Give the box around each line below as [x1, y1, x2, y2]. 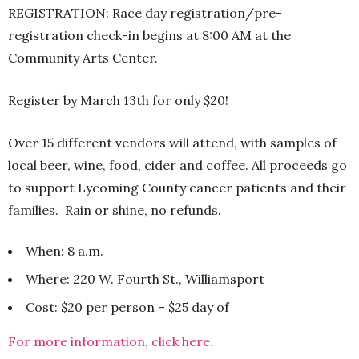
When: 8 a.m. [26, 242, 103, 259]
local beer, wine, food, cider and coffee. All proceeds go [8, 156, 347, 173]
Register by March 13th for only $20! [8, 91, 228, 108]
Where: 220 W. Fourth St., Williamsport [26, 270, 264, 287]
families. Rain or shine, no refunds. [8, 201, 221, 218]
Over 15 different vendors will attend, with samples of [8, 134, 337, 151]
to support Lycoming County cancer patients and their [8, 179, 346, 196]
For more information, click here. [8, 333, 213, 349]
